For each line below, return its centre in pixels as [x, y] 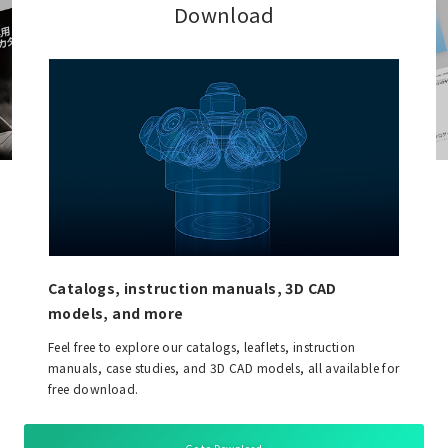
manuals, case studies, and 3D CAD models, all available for [224, 367]
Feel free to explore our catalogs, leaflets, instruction [202, 346]
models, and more [116, 312]
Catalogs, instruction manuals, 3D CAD [192, 287]
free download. [93, 388]
